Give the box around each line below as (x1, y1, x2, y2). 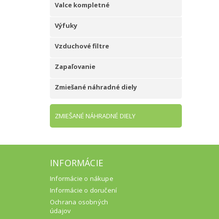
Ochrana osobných (50, 197, 109, 206)
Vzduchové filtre (55, 42, 109, 50)
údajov (50, 206, 71, 215)
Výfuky (55, 21, 77, 30)
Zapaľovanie (55, 62, 95, 71)
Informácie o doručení (50, 186, 117, 195)
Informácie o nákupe (50, 174, 113, 183)
